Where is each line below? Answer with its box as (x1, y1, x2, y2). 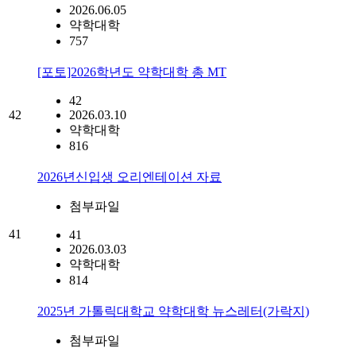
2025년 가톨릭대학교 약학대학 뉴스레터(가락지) (37, 304, 309, 318)
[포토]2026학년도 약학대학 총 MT (37, 64, 226, 79)
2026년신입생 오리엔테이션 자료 (37, 169, 222, 184)
